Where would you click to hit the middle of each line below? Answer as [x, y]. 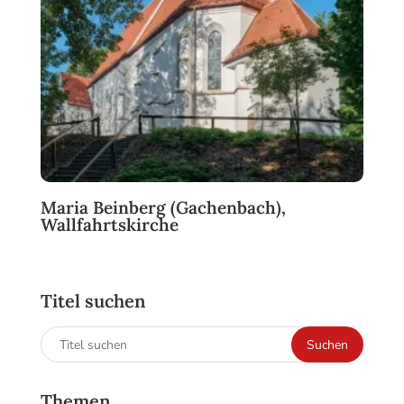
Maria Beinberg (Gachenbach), [163, 207]
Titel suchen [93, 301]
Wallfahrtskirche [109, 224]
